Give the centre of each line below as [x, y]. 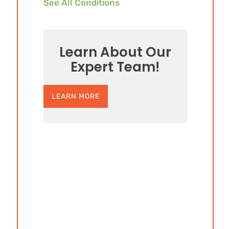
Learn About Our [115, 52]
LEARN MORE [75, 96]
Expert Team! [115, 67]
